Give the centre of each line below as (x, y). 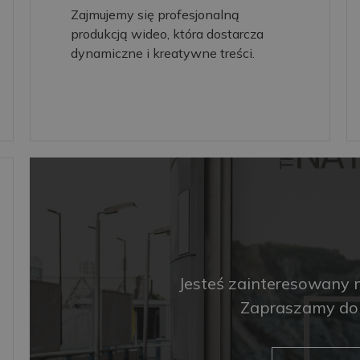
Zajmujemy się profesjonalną (155, 14)
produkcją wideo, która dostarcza (168, 33)
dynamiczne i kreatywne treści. (163, 53)
